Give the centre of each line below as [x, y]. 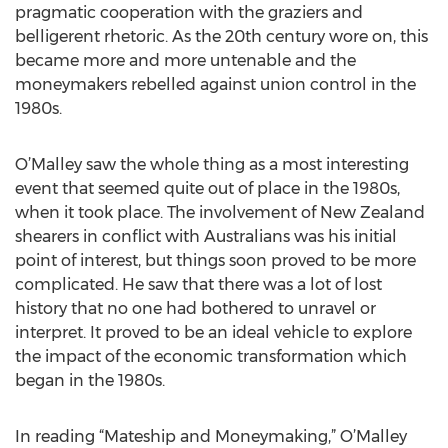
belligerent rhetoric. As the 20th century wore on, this [221, 36]
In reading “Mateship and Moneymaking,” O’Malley [211, 436]
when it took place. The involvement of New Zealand [220, 212]
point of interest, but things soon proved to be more [215, 260]
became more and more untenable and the [185, 60]
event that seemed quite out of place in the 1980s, [207, 188]
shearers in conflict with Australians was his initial [206, 236]
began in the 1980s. [90, 380]
